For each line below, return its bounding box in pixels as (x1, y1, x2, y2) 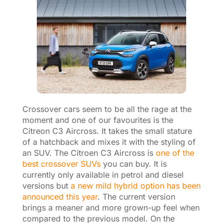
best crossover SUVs (22, 158, 101, 169)
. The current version (97, 191, 175, 202)
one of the (155, 147, 194, 158)
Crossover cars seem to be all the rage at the (22, 104, 192, 114)
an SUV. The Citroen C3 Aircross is (22, 147, 156, 158)
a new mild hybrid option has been (70, 180, 201, 191)
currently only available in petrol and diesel (22, 169, 184, 180)
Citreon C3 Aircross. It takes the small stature (22, 125, 192, 136)
